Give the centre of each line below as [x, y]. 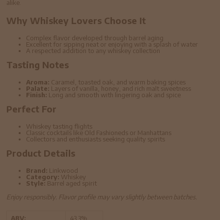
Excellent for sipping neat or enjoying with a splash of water [112, 44]
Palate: [38, 89]
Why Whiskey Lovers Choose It [76, 21]
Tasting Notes [38, 65]
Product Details [41, 153]
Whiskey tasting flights [59, 126]
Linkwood [63, 171]
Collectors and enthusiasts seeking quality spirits [96, 139]
